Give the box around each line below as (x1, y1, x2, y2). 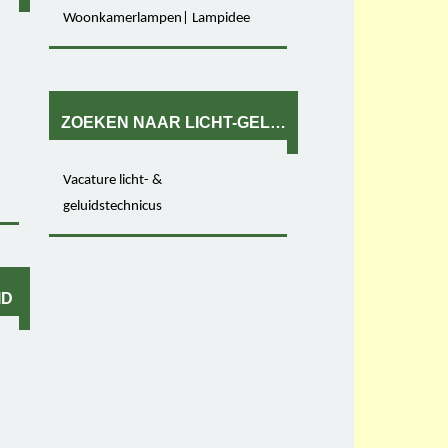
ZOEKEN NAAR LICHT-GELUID (61, 113, 299, 131)
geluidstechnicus (63, 199, 163, 215)
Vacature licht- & (63, 173, 163, 189)
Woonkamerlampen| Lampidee (63, 11, 251, 27)
